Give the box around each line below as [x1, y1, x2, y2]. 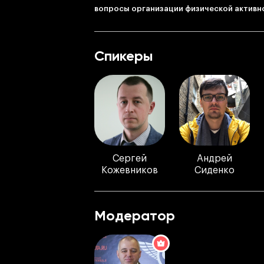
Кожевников [101, 166, 158, 175]
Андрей [197, 154, 232, 163]
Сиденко [194, 166, 235, 175]
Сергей [113, 154, 147, 163]
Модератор [94, 207, 175, 224]
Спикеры [94, 47, 153, 64]
